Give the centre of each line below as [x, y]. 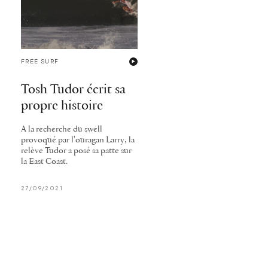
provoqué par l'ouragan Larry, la [78, 141]
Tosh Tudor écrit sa [73, 90]
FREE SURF [40, 61]
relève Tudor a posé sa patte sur [76, 151]
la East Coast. [44, 162]
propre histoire [62, 106]
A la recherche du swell [62, 130]
